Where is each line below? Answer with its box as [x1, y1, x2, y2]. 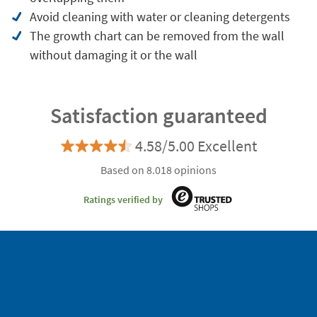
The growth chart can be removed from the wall [29, 28, 284, 44]
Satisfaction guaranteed [50, 102, 267, 129]
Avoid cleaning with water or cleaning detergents [29, 8, 290, 25]
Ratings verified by [83, 192, 163, 206]
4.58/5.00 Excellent [134, 136, 257, 156]
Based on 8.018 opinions [100, 163, 217, 177]
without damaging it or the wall [29, 47, 197, 63]
